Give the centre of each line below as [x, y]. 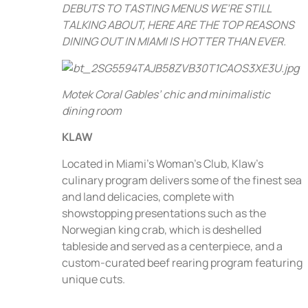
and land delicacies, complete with [148, 196]
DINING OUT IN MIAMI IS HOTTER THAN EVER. [174, 42]
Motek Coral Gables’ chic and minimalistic [166, 94]
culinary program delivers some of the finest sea [182, 180]
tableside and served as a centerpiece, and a [172, 246]
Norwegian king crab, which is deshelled [162, 229]
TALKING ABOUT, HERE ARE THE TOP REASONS [178, 25]
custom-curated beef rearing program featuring [182, 262]
